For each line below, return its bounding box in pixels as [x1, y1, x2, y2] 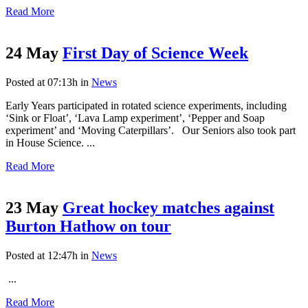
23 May [5, 198, 58, 217]
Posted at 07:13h [5, 76, 78, 88]
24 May [5, 43, 58, 62]
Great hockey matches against [63, 198, 274, 217]
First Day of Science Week [63, 43, 248, 62]
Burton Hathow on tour [5, 217, 171, 235]
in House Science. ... [5, 136, 95, 148]
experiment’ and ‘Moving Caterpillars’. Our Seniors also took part [5, 124, 296, 136]
